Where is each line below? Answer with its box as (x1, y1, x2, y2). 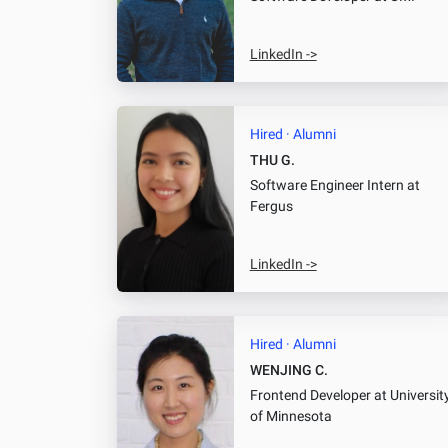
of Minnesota (249, 408, 332, 426)
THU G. (249, 151, 295, 169)
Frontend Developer (249, 387, 371, 405)
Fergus (249, 197, 293, 215)
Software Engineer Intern (249, 176, 404, 194)
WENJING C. (249, 362, 328, 380)
